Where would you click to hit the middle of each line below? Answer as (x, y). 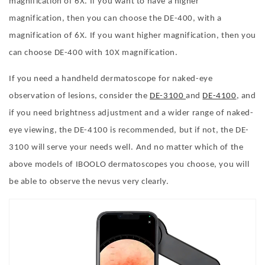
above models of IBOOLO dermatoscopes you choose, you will (129, 165)
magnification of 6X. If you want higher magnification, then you (132, 36)
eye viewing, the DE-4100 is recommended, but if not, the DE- (129, 131)
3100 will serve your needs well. (71, 148)
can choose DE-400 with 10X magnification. (93, 53)
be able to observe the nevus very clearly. (89, 182)
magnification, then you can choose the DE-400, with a (115, 19)
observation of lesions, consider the (80, 96)
